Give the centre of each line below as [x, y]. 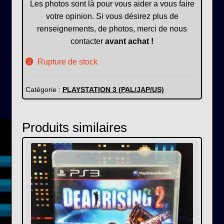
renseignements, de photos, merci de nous [112, 28]
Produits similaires [74, 128]
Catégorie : [44, 89]
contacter [88, 41]
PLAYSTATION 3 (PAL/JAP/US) [113, 89]
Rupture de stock [68, 61]
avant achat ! [129, 41]
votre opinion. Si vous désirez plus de [112, 16]
